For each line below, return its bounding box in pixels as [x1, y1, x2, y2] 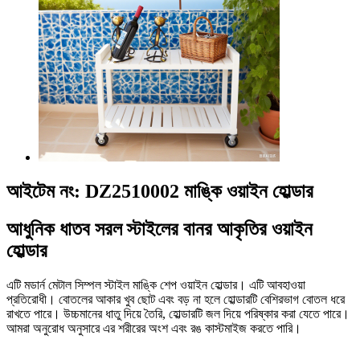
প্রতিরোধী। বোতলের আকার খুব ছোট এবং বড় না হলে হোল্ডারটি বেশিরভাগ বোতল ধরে [6, 292, 345, 306]
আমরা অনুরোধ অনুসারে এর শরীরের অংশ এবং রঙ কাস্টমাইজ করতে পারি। [6, 321, 301, 335]
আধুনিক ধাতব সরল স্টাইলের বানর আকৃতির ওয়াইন [6, 218, 313, 239]
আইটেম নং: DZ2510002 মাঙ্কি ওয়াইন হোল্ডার [6, 180, 313, 202]
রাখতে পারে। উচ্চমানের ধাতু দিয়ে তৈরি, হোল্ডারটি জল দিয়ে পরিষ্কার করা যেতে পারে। [6, 306, 350, 321]
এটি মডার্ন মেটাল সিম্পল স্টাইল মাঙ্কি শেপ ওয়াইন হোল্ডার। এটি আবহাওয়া [6, 277, 305, 292]
